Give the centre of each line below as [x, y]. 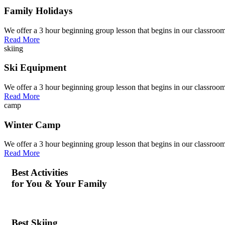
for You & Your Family [59, 184]
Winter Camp [32, 125]
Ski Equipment [35, 68]
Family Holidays [38, 11]
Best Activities [40, 173]
